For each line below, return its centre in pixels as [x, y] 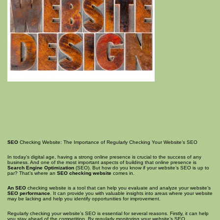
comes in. [123, 173]
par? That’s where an [32, 173]
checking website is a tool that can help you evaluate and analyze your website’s [118, 188]
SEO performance [29, 193]
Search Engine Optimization [41, 168]
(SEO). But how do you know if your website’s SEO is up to [142, 168]
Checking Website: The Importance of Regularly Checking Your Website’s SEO [108, 142]
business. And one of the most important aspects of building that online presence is [102, 162]
